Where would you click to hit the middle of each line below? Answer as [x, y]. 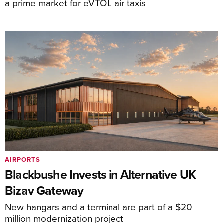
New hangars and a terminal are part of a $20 [99, 206]
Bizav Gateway [44, 190]
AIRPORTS [23, 160]
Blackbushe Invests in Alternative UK [101, 174]
